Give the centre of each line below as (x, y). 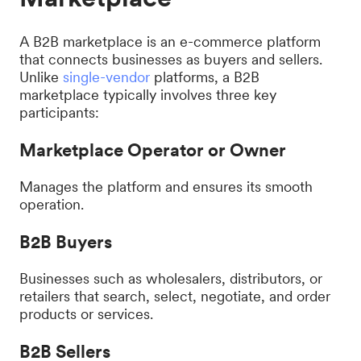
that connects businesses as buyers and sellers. (171, 59)
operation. (52, 204)
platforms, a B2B (205, 77)
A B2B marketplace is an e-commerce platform (170, 41)
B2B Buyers (66, 242)
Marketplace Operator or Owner (153, 150)
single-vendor (106, 77)
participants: (59, 112)
